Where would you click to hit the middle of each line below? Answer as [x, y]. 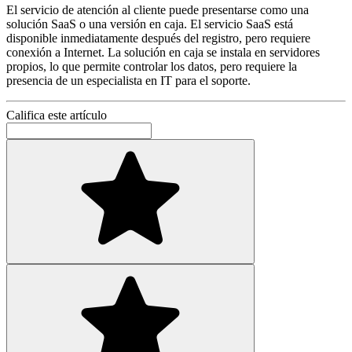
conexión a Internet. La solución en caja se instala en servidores [163, 53]
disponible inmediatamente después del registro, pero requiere [158, 38]
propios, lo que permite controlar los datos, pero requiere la [152, 67]
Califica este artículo [57, 115]
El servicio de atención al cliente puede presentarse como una [158, 10]
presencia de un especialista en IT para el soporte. [128, 81]
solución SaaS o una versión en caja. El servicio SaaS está [150, 24]
